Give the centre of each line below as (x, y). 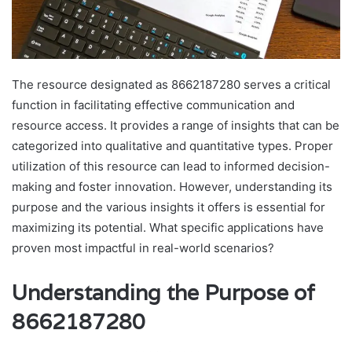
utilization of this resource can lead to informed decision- (171, 166)
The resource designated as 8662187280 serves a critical (171, 84)
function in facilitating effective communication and (153, 104)
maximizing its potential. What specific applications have (168, 227)
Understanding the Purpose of (163, 292)
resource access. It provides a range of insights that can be (176, 125)
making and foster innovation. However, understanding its (172, 186)
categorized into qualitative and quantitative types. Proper (172, 145)
